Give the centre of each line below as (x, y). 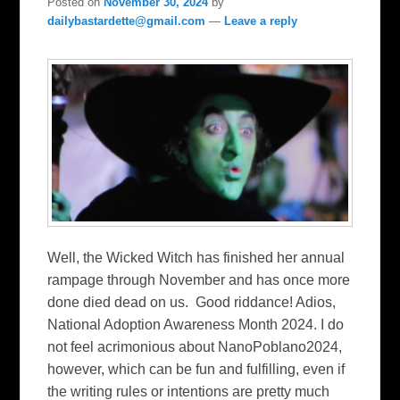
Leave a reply (261, 21)
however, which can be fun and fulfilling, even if (196, 370)
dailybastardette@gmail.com (127, 21)
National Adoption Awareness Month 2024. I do (196, 325)
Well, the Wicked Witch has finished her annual (196, 258)
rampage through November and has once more (199, 280)
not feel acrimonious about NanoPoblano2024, (195, 347)
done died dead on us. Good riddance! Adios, (192, 303)
